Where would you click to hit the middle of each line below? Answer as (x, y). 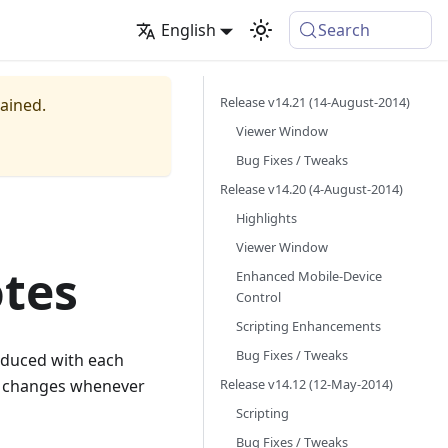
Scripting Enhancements (308, 326)
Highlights (266, 218)
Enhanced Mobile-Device (309, 276)
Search (344, 30)
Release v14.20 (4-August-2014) (311, 189)
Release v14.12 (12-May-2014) (306, 384)
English (188, 30)
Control (258, 297)
